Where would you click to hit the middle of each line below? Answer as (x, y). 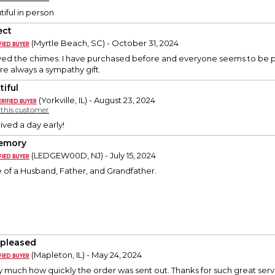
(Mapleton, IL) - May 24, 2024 (86, 255)
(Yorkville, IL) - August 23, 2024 (96, 100)
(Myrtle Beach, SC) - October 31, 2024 (104, 43)
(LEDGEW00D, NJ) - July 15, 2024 (93, 156)
